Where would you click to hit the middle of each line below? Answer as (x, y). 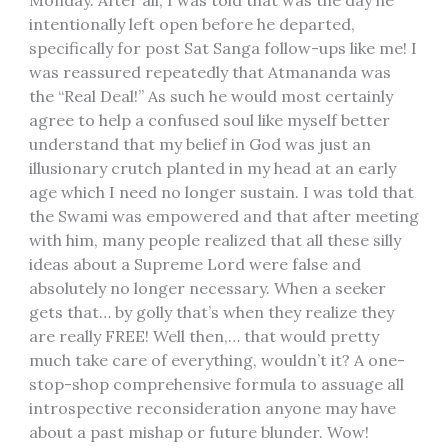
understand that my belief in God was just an (199, 143)
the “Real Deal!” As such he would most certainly (210, 95)
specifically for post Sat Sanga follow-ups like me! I (222, 47)
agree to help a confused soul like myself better (209, 119)
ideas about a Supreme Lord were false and (194, 263)
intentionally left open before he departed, (191, 23)
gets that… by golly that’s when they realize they (211, 311)
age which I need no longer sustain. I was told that (221, 191)
